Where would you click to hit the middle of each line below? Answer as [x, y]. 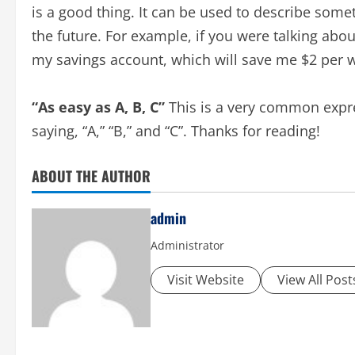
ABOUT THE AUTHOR [91, 176]
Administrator [187, 245]
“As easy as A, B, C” [98, 107]
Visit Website [206, 280]
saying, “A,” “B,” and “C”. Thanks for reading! [176, 131]
